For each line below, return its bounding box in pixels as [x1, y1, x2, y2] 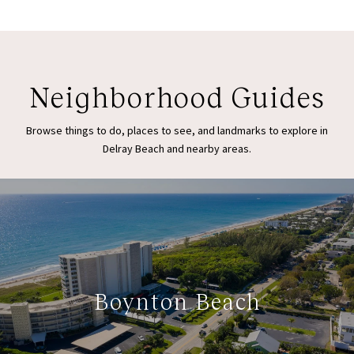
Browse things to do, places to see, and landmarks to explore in [26, 122, 328, 137]
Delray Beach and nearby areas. [103, 141, 251, 156]
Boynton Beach [93, 290, 261, 315]
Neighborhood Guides [29, 81, 325, 114]
